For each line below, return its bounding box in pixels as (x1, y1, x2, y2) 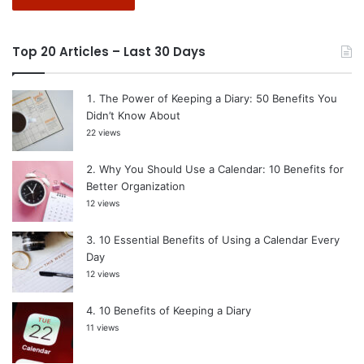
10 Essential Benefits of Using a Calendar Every (99, 232, 340, 246)
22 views (86, 127, 120, 138)
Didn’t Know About (86, 108, 180, 122)
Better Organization (86, 179, 185, 193)
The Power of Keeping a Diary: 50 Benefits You (99, 91, 337, 105)
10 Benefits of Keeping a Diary (99, 303, 251, 317)
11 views (86, 322, 119, 333)
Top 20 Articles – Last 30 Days (12, 42, 206, 60)
